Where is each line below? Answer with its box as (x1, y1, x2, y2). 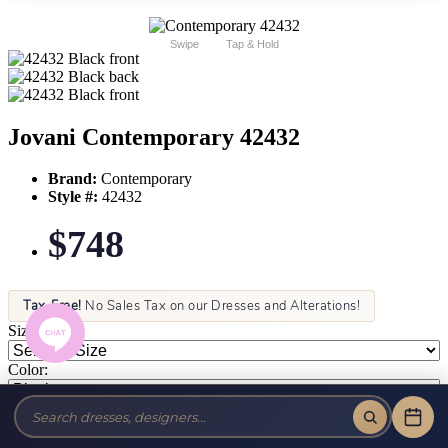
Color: (8, 361, 48, 379)
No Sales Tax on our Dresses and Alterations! (81, 297, 360, 316)
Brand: (48, 170, 97, 188)
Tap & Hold (225, 37, 279, 50)
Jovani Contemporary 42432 (8, 123, 300, 150)
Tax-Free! (23, 297, 82, 316)
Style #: (48, 188, 98, 206)
